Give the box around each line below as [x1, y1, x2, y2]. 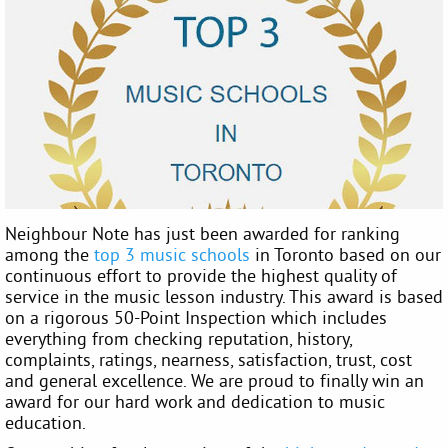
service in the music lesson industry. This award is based [5, 284, 443, 308]
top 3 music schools [94, 242, 250, 266]
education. [5, 410, 86, 434]
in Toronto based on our [250, 242, 441, 266]
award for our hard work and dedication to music [5, 389, 385, 413]
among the [5, 242, 94, 266]
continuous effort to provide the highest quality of [5, 263, 397, 287]
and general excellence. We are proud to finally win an [5, 368, 424, 392]
